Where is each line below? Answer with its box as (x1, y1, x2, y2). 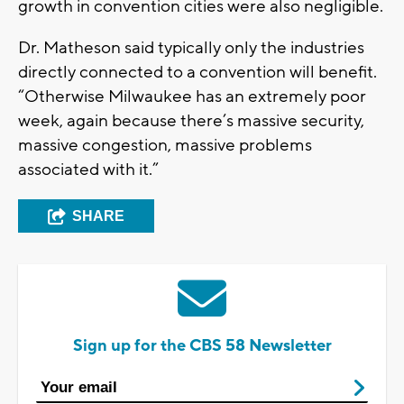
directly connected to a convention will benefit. (18, 60, 377, 83)
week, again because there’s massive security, (18, 109, 364, 132)
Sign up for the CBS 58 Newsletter (72, 335, 332, 356)
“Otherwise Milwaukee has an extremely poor (18, 85, 366, 107)
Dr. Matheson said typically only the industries (18, 36, 364, 59)
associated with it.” (18, 158, 159, 180)
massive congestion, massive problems (18, 133, 312, 156)
